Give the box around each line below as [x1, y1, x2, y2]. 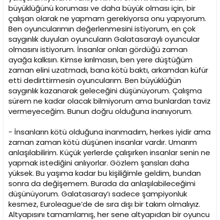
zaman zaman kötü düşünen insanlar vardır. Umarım [8, 137, 197, 148]
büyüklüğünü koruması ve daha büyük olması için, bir [8, 3, 195, 14]
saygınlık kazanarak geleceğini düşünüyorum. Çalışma [8, 85, 202, 96]
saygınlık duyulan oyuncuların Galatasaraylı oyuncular [8, 34, 200, 45]
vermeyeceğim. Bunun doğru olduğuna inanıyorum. [8, 106, 192, 117]
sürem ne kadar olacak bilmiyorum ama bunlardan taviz [8, 96, 211, 107]
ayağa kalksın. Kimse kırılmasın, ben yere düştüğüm [8, 55, 192, 65]
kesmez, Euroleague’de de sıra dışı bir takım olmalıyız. [8, 199, 200, 210]
